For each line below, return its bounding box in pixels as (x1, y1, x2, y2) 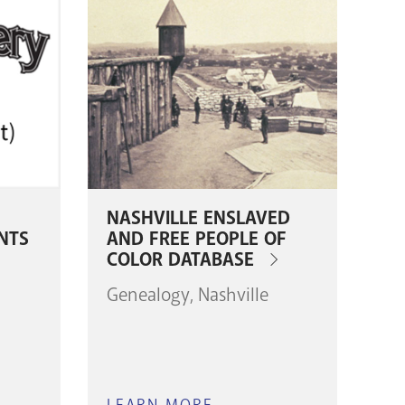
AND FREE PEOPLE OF (107, 227, 287, 252)
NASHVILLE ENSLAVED (107, 206, 290, 231)
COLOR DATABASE (107, 248, 254, 273)
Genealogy (107, 282, 190, 306)
